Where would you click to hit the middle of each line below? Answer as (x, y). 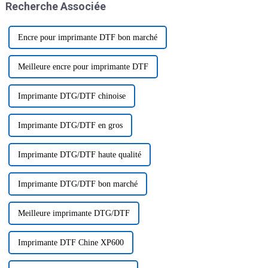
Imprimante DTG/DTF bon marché (77, 184)
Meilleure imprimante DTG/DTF (74, 214)
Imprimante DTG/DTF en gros (70, 126)
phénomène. (167, 16)
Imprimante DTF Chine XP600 (71, 243)
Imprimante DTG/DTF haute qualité (79, 155)
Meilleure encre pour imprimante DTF (83, 67)
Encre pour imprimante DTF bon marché (87, 38)
